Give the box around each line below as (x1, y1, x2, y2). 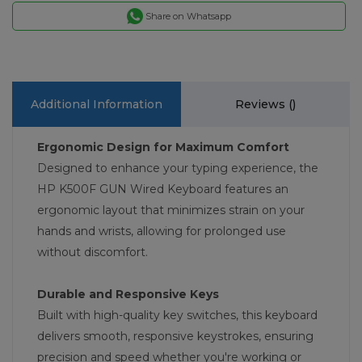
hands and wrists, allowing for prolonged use (37, 224, 286, 238)
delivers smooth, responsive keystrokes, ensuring (37, 329, 314, 343)
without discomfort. (37, 245, 148, 259)
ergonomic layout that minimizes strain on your (37, 203, 305, 217)
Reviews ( (235, 97, 293, 112)
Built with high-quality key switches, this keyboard (37, 308, 318, 322)
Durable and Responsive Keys (37, 287, 219, 301)
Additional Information (31, 97, 162, 112)
